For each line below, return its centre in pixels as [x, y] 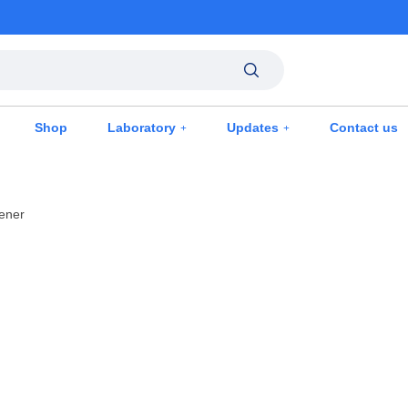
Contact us [363, 127]
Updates [252, 127]
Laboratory [141, 127]
